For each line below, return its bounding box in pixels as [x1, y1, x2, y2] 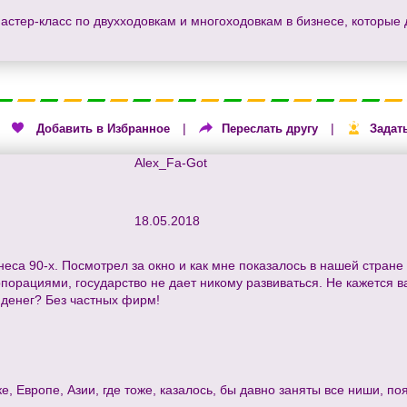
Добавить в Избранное [36, 122, 170, 135]
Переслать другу [222, 122, 318, 135]
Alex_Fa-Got [134, 155, 207, 171]
